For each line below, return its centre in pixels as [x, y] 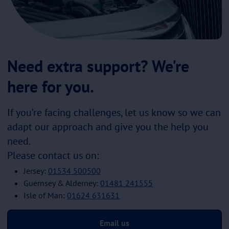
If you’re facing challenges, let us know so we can [114, 112]
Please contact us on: [53, 155]
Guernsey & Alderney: [62, 183]
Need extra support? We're [98, 66]
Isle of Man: [45, 195]
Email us [114, 223]
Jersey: [36, 170]
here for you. [51, 86]
